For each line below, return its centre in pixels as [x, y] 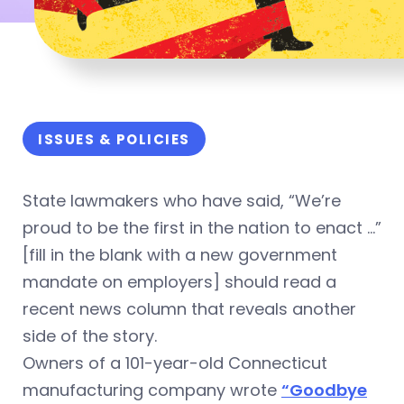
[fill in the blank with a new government [180, 255]
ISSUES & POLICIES [114, 140]
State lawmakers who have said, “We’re [182, 201]
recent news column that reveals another [189, 309]
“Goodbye [324, 390]
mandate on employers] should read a [179, 282]
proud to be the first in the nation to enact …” [202, 228]
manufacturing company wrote [152, 390]
